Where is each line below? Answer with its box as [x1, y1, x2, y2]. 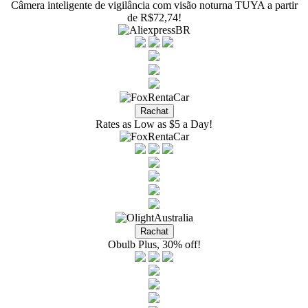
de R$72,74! [126, 12, 181, 23]
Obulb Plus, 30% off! [107, 239, 201, 250]
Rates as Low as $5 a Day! [96, 118, 212, 130]
